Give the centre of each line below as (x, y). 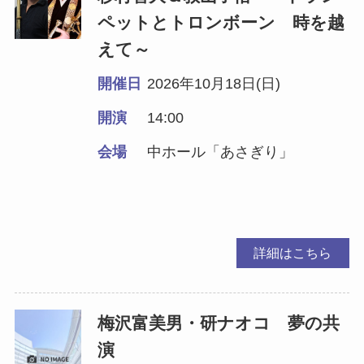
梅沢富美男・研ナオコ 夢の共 (219, 323)
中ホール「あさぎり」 (221, 152)
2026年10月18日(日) (214, 83)
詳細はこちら (293, 252)
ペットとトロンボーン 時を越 (221, 22)
